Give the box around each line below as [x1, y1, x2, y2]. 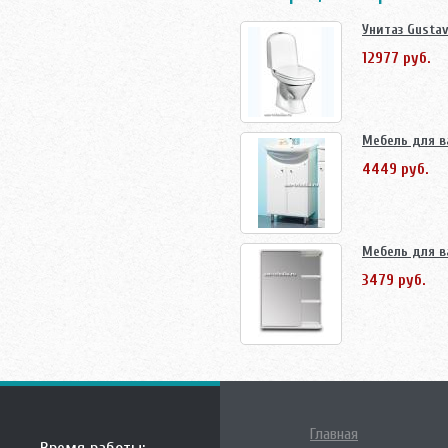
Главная [310, 425, 358, 443]
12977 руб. [362, 49, 431, 67]
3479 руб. [362, 271, 426, 289]
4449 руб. [362, 160, 429, 178]
